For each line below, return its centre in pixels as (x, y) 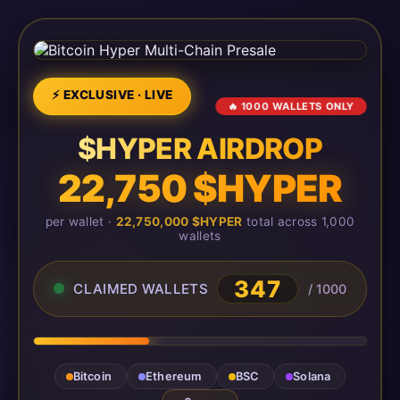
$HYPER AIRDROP (200, 149)
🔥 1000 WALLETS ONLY (291, 106)
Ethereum (173, 376)
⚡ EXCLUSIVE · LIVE (112, 95)
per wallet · (80, 221)
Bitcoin (92, 376)
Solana (312, 376)
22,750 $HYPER (200, 188)
